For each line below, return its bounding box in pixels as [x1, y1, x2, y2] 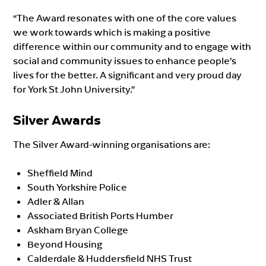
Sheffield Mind [27, 166, 93, 179]
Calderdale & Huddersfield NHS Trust [27, 252, 192, 264]
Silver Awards [13, 111, 102, 128]
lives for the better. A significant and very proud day [13, 68, 242, 81]
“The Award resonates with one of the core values [13, 11, 237, 24]
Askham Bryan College [27, 223, 129, 236]
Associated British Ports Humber [27, 209, 174, 221]
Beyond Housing [27, 237, 103, 250]
